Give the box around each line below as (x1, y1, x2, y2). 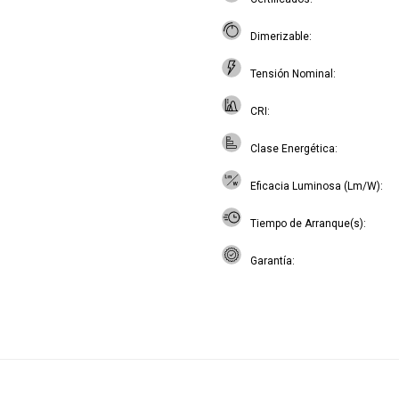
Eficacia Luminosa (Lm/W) (250, 180, 380, 192)
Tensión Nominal (250, 68, 333, 80)
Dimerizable (250, 30, 309, 43)
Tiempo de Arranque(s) (250, 217, 363, 230)
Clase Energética (250, 142, 335, 155)
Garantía (250, 255, 292, 267)
